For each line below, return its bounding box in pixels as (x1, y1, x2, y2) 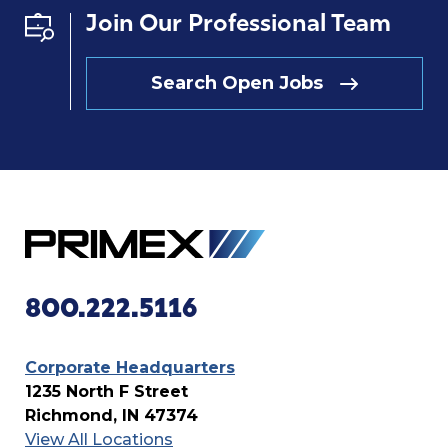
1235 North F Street (25, 382, 188, 402)
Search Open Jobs (151, 72, 323, 95)
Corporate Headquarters (25, 358, 235, 378)
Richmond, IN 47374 (25, 406, 198, 426)
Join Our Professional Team (86, 13, 391, 38)
